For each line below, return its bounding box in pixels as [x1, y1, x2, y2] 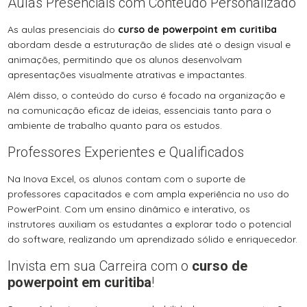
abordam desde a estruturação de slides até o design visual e [8, 38, 291, 51]
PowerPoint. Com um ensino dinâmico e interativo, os [8, 203, 251, 216]
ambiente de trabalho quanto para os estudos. [8, 119, 223, 132]
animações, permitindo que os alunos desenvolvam [8, 53, 243, 66]
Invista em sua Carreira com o [8, 258, 193, 275]
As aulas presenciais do [8, 23, 119, 36]
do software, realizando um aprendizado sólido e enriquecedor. [8, 233, 298, 246]
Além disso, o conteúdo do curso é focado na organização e [8, 89, 286, 102]
